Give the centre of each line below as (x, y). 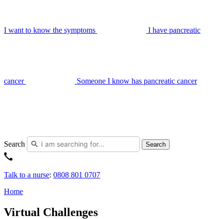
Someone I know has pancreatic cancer (137, 81)
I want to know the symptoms (50, 30)
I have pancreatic (174, 30)
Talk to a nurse (27, 175)
